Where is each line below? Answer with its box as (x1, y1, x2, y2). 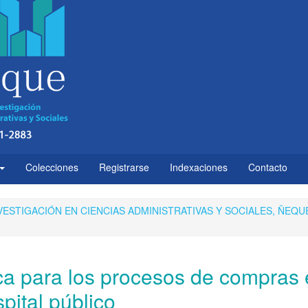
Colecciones (25, 159, 78, 174)
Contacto (248, 159, 287, 174)
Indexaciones (170, 159, 228, 174)
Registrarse (99, 159, 149, 174)
